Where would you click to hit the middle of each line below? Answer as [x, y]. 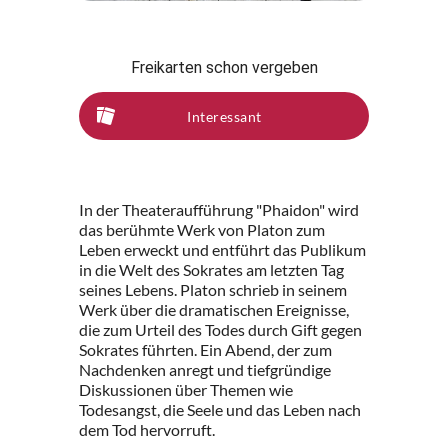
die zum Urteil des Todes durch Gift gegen [220, 330]
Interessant [224, 116]
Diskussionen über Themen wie [186, 390]
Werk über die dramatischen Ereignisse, [214, 310]
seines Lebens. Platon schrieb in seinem [213, 290]
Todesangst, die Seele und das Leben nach [220, 410]
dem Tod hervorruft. [147, 430]
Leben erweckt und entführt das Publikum [222, 250]
